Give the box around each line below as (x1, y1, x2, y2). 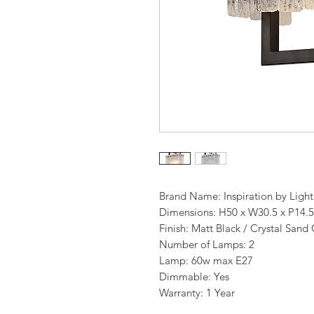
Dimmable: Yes (159, 270, 229, 284)
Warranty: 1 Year (159, 286, 235, 300)
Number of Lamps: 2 (159, 238, 254, 252)
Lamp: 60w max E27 (159, 254, 256, 268)
